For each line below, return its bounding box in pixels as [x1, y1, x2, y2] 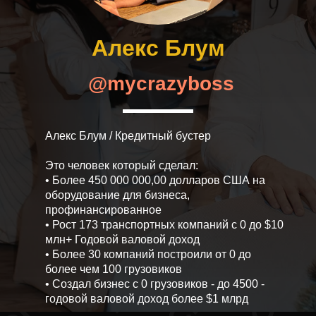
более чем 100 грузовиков [45, 263, 182, 275]
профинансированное [45, 204, 162, 216]
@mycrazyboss [88, 73, 234, 95]
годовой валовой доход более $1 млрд [45, 293, 248, 305]
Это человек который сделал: [45, 159, 198, 171]
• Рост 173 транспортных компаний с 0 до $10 [45, 219, 284, 231]
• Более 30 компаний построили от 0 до [45, 248, 251, 260]
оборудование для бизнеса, [45, 189, 190, 201]
